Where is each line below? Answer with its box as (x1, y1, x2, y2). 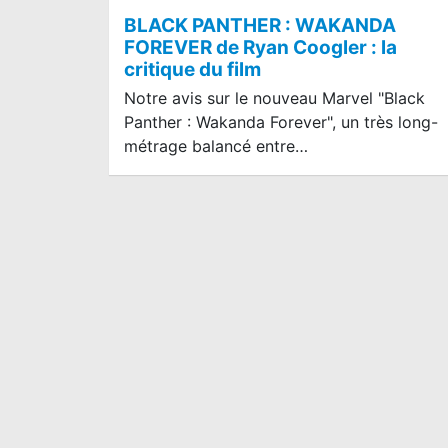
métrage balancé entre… (124, 135, 308, 156)
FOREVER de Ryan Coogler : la (124, 35, 397, 59)
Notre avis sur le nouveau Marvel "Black (124, 87, 425, 108)
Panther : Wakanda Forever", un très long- (124, 111, 438, 132)
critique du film (124, 57, 261, 81)
